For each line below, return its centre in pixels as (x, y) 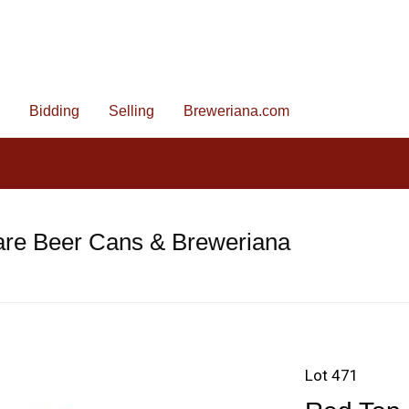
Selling (131, 111)
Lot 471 (332, 375)
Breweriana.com (236, 111)
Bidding (54, 111)
